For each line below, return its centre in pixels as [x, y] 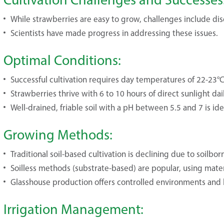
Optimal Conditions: [62, 60]
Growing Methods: [58, 134]
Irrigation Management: [73, 209]
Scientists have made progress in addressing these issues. [114, 33]
